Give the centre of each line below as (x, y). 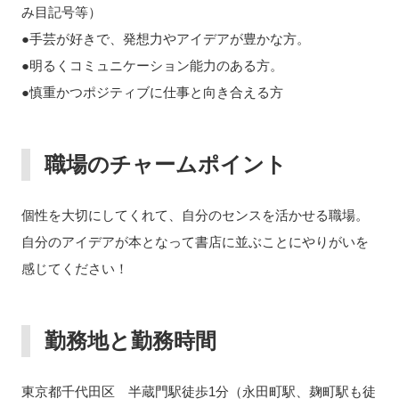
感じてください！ (74, 269)
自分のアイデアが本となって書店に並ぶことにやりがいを (195, 242)
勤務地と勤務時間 (130, 341)
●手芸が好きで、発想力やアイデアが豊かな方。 (165, 39)
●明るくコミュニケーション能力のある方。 (152, 65)
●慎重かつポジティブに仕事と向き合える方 (152, 92)
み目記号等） (61, 12)
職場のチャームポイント (165, 164)
